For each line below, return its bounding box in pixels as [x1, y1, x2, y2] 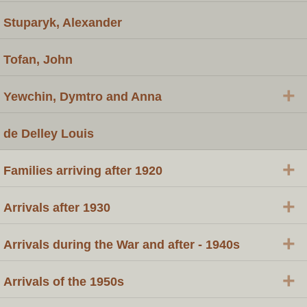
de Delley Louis [3, 126, 94, 140]
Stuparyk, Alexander [3, 15, 122, 29]
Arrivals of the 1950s [3, 274, 124, 288]
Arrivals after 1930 [3, 200, 110, 214]
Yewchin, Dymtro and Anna [3, 89, 162, 103]
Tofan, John [3, 52, 73, 66]
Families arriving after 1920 [3, 163, 162, 177]
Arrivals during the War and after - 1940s [3, 237, 240, 251]
